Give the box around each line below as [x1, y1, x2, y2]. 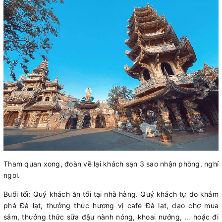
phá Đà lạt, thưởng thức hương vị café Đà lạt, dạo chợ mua [3, 201, 219, 210]
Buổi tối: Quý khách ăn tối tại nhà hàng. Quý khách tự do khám [3, 189, 219, 198]
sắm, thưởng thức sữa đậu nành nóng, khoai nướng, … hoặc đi [3, 212, 219, 221]
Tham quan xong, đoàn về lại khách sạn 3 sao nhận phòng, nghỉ [3, 159, 219, 168]
